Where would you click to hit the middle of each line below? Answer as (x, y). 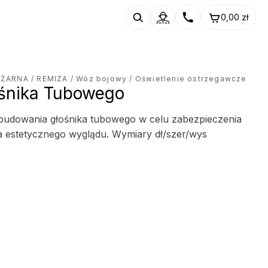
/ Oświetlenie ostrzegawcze (187, 79)
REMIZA (52, 79)
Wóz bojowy (102, 79)
